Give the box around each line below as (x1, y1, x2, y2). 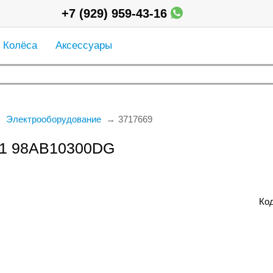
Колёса (2, 40, 37, 51)
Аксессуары (55, 40, 112, 51)
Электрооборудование (5, 114, 101, 124)
